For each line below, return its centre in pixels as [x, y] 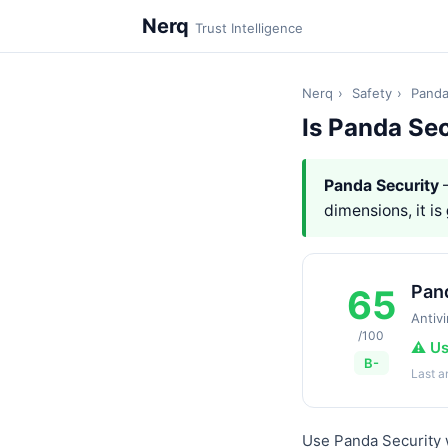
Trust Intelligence [249, 28]
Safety [372, 93]
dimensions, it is [385, 210]
